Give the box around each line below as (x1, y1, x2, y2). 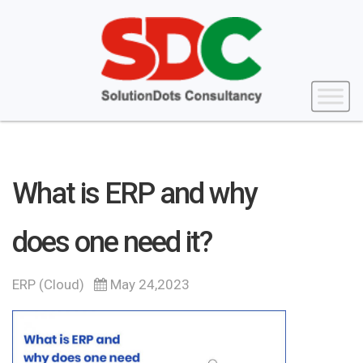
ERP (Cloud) (12, 276, 84, 293)
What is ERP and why (12, 177, 257, 211)
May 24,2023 (107, 276, 190, 293)
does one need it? (12, 225, 211, 260)
